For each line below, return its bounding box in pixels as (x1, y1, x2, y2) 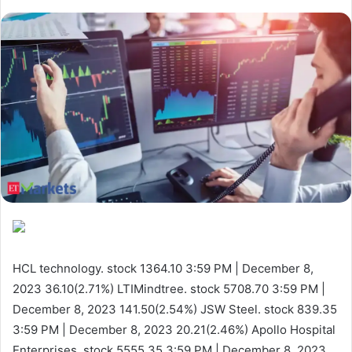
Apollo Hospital (248, 321, 335, 337)
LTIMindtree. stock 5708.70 (114, 280, 272, 296)
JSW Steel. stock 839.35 (197, 301, 337, 317)
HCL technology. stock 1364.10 (13, 260, 185, 276)
